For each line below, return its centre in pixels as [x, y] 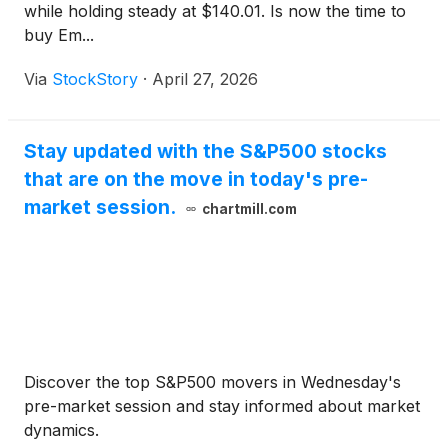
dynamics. [61, 430]
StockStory [95, 79]
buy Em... [59, 35]
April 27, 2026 [205, 79]
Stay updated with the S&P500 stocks [205, 151]
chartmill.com [249, 209]
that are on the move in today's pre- [196, 179]
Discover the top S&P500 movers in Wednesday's [212, 382]
